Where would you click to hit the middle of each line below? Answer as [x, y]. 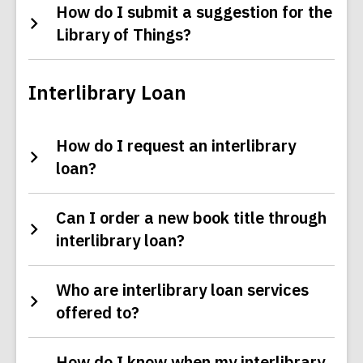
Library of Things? [124, 35]
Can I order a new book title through [191, 218]
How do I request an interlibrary [176, 146]
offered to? [98, 313]
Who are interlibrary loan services [182, 290]
